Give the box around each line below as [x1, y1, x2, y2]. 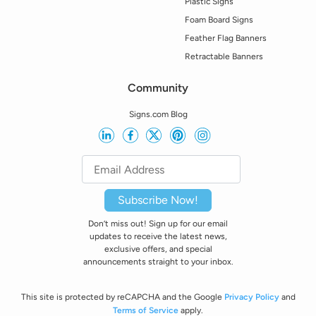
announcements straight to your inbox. [83, 257, 233, 267]
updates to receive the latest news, [89, 231, 227, 242]
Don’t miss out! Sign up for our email [88, 219, 228, 229]
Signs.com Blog [128, 109, 188, 120]
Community [128, 81, 188, 95]
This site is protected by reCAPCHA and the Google [20, 292, 224, 303]
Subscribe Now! [118, 193, 198, 207]
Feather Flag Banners [185, 33, 267, 44]
